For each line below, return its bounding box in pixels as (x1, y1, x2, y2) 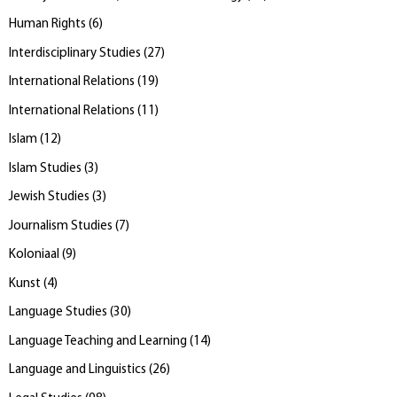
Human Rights (9, 18, 86, 32)
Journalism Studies (9, 219, 113, 233)
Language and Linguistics (9, 363, 146, 378)
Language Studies (9, 306, 107, 320)
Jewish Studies (9, 191, 90, 205)
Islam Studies (9, 161, 82, 175)
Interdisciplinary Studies (9, 46, 141, 60)
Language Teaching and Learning (9, 334, 187, 348)
